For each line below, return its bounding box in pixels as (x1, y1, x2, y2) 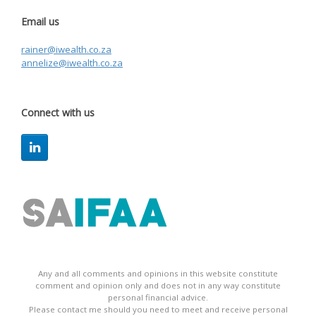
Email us (21, 15, 59, 29)
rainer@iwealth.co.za (21, 43, 111, 56)
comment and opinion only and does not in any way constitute (35, 280, 281, 291)
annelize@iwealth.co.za (21, 56, 123, 70)
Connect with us (21, 106, 95, 120)
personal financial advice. (108, 292, 208, 303)
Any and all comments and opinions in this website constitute (38, 268, 278, 279)
